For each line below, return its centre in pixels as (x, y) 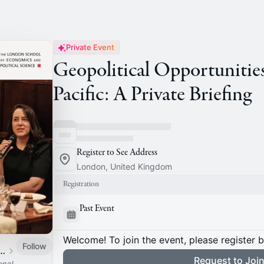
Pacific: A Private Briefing (152, 95)
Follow (34, 246)
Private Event (90, 47)
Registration (81, 184)
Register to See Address (117, 153)
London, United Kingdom (124, 166)
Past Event (97, 209)
